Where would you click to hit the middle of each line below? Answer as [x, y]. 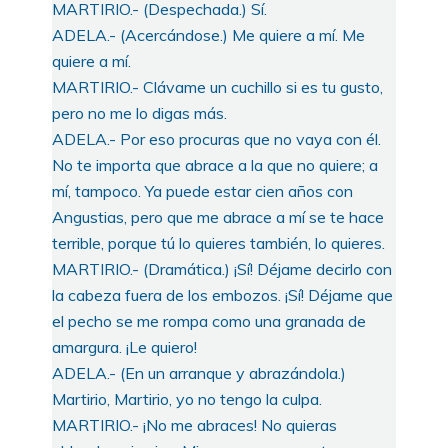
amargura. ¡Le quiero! [124, 346]
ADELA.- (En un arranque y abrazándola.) [199, 372]
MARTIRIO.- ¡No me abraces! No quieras [194, 424]
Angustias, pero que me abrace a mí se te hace [218, 216]
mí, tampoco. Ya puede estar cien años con [202, 190]
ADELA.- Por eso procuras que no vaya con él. [216, 138]
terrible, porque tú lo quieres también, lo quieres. [218, 242]
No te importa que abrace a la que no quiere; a [215, 164]
